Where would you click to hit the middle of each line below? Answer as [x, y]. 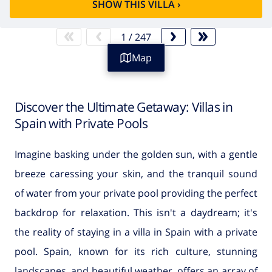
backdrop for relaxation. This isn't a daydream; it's [136, 212]
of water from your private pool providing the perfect [136, 193]
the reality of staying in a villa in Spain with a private [136, 232]
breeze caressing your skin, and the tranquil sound [136, 173]
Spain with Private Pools [81, 123]
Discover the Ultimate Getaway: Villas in [124, 107]
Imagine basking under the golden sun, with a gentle [136, 154]
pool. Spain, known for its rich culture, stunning [136, 251]
